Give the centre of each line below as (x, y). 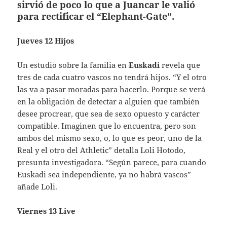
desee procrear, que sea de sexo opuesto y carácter (109, 113)
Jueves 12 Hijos (46, 40)
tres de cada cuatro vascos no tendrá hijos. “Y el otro (112, 77)
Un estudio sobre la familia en (73, 65)
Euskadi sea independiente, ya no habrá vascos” (104, 174)
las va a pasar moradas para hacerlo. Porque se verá (111, 89)
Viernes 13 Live (47, 211)
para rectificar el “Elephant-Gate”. (96, 16)
